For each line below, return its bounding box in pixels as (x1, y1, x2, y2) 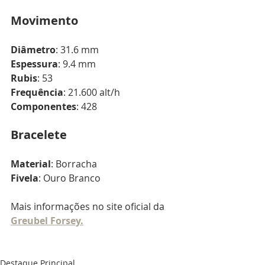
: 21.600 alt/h (63, 86, 120, 99)
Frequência (11, 86, 63, 99)
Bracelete (11, 127, 67, 143)
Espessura (11, 57, 58, 71)
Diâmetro (11, 43, 56, 57)
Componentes (11, 100, 76, 114)
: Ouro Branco (38, 172, 101, 185)
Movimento (11, 12, 78, 29)
